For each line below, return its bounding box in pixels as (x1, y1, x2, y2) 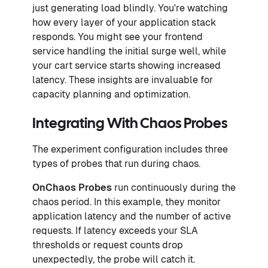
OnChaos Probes (32, 181, 112, 193)
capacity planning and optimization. (32, 88, 190, 100)
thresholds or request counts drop (32, 239, 183, 251)
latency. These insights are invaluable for (32, 74, 213, 86)
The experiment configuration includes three (32, 143, 228, 155)
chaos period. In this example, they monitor (32, 196, 221, 208)
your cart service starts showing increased (32, 59, 221, 71)
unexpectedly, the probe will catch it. (32, 253, 195, 265)
